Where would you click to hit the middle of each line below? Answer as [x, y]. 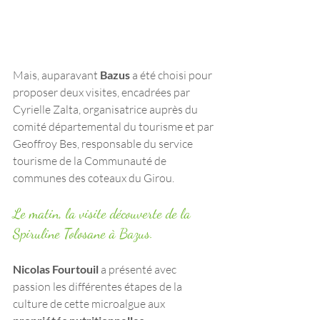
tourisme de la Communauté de [91, 160]
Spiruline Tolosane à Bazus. [85, 233]
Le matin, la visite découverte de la [104, 213]
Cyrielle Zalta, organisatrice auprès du [106, 109]
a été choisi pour [173, 75]
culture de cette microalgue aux [90, 303]
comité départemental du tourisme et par [114, 126]
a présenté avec [140, 269]
